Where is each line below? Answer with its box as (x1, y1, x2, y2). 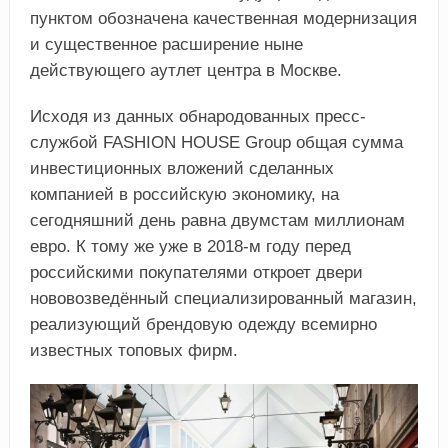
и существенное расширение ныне (29, 34, 303, 54)
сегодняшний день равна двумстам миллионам (29, 210, 405, 230)
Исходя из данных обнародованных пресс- (29, 106, 366, 126)
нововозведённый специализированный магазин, (29, 288, 417, 308)
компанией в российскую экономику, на (29, 184, 339, 204)
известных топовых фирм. (29, 340, 238, 360)
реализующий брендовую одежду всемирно (29, 314, 377, 334)
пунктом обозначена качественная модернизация (29, 8, 417, 28)
